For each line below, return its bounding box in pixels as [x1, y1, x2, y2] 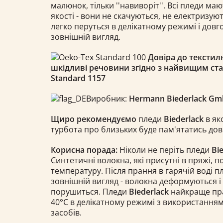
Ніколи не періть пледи [117, 144, 212, 155]
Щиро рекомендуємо [51, 113, 136, 124]
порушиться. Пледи [51, 186, 129, 197]
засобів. [51, 207, 82, 218]
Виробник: [86, 93, 129, 104]
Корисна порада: [51, 144, 117, 155]
